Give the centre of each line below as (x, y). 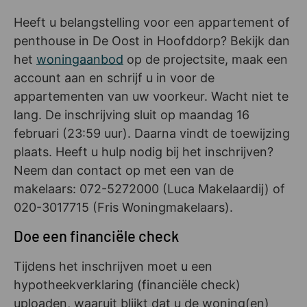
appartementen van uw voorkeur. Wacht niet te (151, 96)
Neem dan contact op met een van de (124, 170)
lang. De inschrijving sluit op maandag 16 (132, 114)
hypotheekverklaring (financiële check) (127, 285)
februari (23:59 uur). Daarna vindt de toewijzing (152, 133)
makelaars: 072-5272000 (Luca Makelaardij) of (149, 188)
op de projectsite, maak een (206, 59)
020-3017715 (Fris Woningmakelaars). (123, 207)
